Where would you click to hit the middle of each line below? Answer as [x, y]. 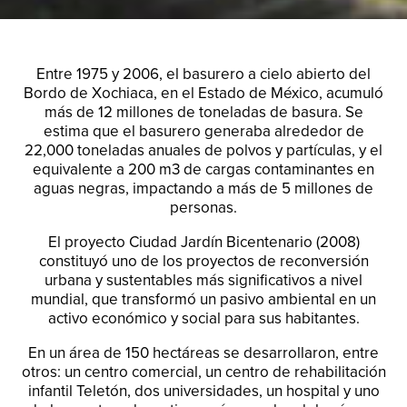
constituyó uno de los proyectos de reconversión [203, 261]
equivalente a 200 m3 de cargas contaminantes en [203, 169]
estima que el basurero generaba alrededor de [203, 131]
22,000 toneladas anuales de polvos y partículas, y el [203, 150]
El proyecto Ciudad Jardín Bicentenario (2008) [203, 242]
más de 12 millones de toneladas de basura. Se [203, 112]
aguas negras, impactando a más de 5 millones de [203, 188]
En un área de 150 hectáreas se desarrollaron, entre [203, 352]
